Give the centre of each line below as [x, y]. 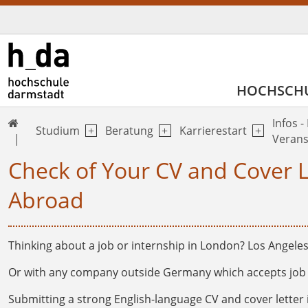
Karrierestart [213, 131]
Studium [57, 131]
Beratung [130, 131]
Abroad [46, 199]
